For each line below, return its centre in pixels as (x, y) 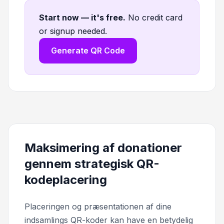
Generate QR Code (88, 50)
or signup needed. (73, 31)
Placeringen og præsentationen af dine (98, 206)
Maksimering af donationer (103, 147)
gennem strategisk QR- (92, 163)
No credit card (155, 17)
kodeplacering (66, 179)
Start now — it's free (81, 17)
